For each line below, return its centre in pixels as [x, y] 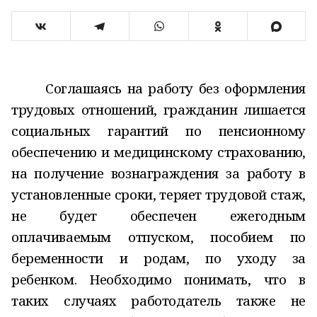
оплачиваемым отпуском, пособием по [158, 237]
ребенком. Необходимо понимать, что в [158, 279]
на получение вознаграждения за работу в [158, 173]
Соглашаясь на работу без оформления [175, 88]
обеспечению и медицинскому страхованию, [158, 152]
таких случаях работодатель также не [158, 300]
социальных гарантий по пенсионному [158, 131]
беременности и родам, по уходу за [158, 258]
